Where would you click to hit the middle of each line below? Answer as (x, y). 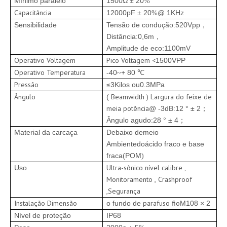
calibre (173, 168)
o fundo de (124, 203)
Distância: (122, 36)
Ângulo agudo (129, 120)
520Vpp (188, 25)
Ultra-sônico (126, 168)
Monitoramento (130, 179)
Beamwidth (129, 97)
